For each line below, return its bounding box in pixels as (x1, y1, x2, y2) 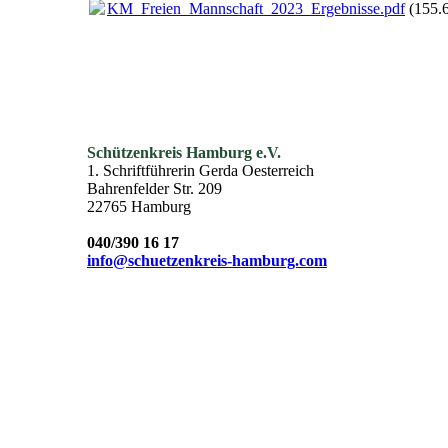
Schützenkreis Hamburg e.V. (87, 144, 281, 162)
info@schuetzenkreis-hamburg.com (87, 252, 327, 270)
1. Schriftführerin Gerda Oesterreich (87, 162, 314, 180)
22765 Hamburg (87, 198, 191, 216)
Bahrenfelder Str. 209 (87, 180, 222, 198)
